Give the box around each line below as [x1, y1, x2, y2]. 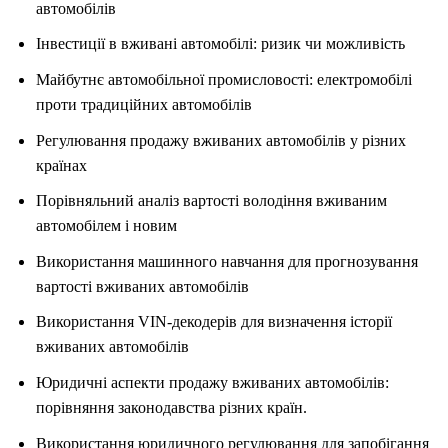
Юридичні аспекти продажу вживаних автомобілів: [35, 374, 389, 392]
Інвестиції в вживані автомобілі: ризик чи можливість [35, 35, 405, 53]
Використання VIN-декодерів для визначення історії [35, 313, 392, 331]
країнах [35, 156, 87, 174]
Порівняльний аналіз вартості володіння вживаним [35, 192, 387, 210]
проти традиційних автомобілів [35, 96, 252, 114]
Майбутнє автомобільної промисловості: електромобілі [35, 71, 412, 89]
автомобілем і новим [35, 217, 177, 235]
